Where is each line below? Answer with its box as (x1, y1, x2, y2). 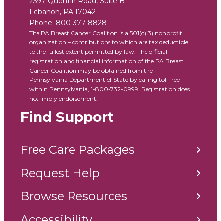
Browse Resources (20, 189, 127, 204)
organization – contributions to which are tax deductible (29, 38, 188, 46)
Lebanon (29, 7, 60, 17)
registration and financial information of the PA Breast (29, 57, 184, 65)
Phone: (29, 18, 56, 28)
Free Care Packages (20, 143, 135, 157)
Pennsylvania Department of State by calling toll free (29, 76, 180, 84)
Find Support (20, 109, 114, 126)
